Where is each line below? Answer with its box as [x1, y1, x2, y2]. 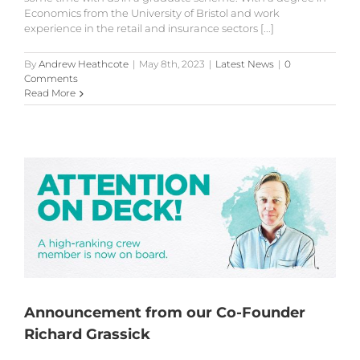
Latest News [215, 58, 274, 71]
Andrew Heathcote [39, 58, 129, 71]
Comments [24, 72, 78, 85]
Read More [24, 87, 76, 100]
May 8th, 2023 [139, 58, 205, 71]
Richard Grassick [24, 325, 150, 343]
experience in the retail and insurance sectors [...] [24, 22, 274, 35]
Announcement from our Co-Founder [24, 303, 305, 321]
